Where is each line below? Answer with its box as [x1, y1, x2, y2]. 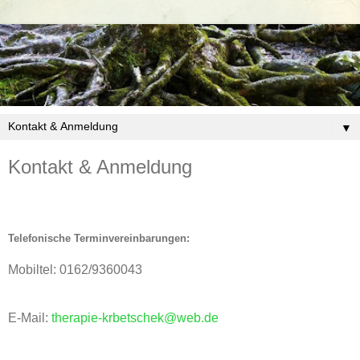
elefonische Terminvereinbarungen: [14, 231, 190, 244]
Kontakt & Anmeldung [8, 155, 192, 178]
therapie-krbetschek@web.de [51, 310, 219, 325]
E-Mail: [8, 310, 51, 325]
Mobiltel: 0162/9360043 [8, 262, 142, 276]
